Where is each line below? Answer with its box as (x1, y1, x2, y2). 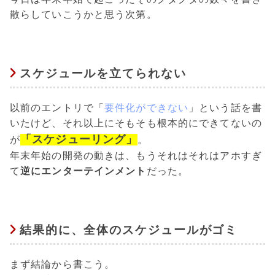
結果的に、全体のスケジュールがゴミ (19, 223, 238, 238)
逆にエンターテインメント (20, 165, 147, 177)
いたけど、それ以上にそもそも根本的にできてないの (10, 117, 262, 129)
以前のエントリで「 (10, 101, 105, 114)
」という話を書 (188, 101, 262, 114)
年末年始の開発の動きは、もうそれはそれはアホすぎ (10, 149, 262, 161)
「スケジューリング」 (20, 132, 138, 146)
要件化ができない (104, 101, 189, 114)
